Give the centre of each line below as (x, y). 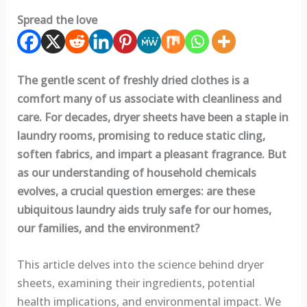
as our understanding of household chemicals (136, 173)
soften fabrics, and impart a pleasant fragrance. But (151, 155)
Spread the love (57, 20)
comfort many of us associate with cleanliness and (149, 99)
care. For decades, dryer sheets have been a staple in (152, 118)
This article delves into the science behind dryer (140, 264)
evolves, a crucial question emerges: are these (136, 192)
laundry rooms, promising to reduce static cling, (141, 136)
